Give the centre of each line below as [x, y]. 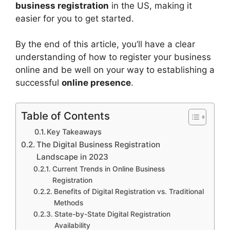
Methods [68, 203]
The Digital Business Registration [99, 144]
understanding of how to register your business [113, 57]
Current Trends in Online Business [108, 169]
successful [39, 83]
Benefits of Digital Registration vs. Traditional [129, 191]
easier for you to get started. [75, 18]
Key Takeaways [74, 132]
